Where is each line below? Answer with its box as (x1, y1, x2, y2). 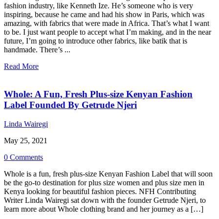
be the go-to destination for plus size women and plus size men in (4, 178, 204, 187)
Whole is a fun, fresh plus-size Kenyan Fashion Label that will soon (4, 169, 213, 178)
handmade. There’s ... (4, 45, 70, 54)
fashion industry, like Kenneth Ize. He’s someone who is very (4, 1, 193, 10)
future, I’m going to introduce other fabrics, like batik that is (4, 37, 187, 45)
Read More (4, 62, 39, 71)
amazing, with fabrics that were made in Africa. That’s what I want (4, 19, 209, 28)
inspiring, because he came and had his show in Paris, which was (4, 10, 204, 19)
